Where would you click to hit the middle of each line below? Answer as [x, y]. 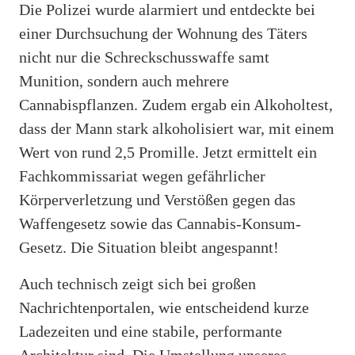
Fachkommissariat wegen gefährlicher [142, 176]
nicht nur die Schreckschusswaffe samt [144, 57]
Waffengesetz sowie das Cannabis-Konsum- [160, 223]
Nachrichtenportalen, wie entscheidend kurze [164, 307]
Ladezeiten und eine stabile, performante [151, 331]
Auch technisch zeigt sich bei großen [137, 283]
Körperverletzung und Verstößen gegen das [157, 199]
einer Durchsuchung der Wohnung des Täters [163, 33]
